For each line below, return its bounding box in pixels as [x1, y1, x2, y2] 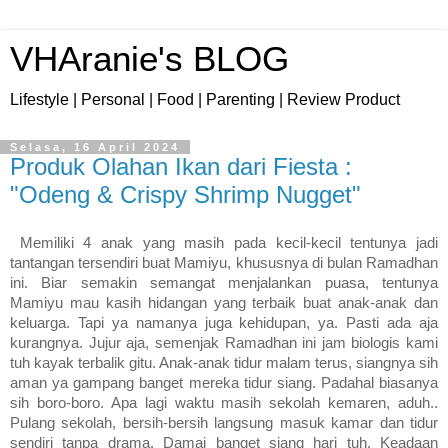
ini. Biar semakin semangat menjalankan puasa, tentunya [10, 274, 438, 291]
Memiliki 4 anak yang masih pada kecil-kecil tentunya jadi [19, 234, 439, 251]
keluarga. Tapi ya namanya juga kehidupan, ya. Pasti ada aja [10, 314, 438, 331]
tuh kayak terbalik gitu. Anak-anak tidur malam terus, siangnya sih [10, 354, 438, 371]
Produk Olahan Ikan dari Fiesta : [10, 153, 352, 180]
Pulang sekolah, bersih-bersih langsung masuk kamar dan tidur [10, 414, 438, 431]
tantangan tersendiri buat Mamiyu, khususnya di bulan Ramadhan [10, 254, 438, 271]
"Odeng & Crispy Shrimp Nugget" [10, 181, 361, 208]
